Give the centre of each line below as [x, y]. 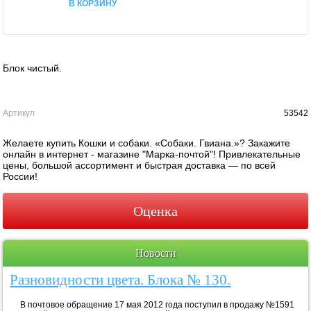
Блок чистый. [33, 68]
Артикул [19, 113]
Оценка [155, 211]
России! [20, 176]
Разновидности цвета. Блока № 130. [120, 279]
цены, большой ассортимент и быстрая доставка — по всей [140, 165]
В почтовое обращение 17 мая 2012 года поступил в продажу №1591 [152, 304]
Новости [155, 253]
